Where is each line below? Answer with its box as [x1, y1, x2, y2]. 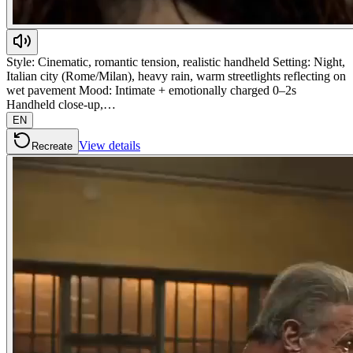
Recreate [32, 139, 72, 152]
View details [79, 138, 140, 152]
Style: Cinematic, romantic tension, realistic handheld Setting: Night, [6, 54, 345, 69]
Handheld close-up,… [6, 97, 116, 111]
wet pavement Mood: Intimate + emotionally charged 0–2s [6, 83, 296, 97]
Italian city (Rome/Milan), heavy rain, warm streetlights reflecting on [6, 69, 346, 83]
